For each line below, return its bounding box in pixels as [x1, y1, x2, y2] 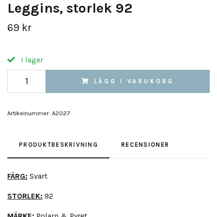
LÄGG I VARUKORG [93, 77, 174, 85]
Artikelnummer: [7, 109, 50, 117]
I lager [19, 55, 43, 64]
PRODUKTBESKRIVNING [19, 140, 98, 148]
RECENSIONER [121, 140, 170, 148]
